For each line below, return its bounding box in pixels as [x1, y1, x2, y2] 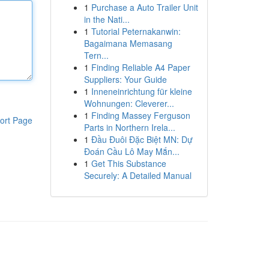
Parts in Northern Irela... [83, 121, 175, 133]
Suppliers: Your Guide [83, 73, 167, 85]
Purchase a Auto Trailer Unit [91, 1, 198, 13]
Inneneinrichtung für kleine [91, 85, 192, 97]
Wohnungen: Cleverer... [83, 97, 174, 109]
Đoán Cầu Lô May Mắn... [83, 145, 180, 157]
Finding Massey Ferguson [91, 109, 190, 121]
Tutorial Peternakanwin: [91, 25, 181, 37]
